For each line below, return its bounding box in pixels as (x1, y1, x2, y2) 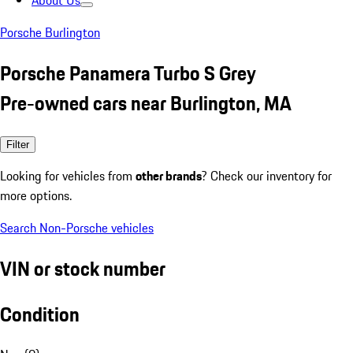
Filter (6, 138, 29, 150)
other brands (136, 165, 202, 185)
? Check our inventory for (202, 165, 332, 185)
